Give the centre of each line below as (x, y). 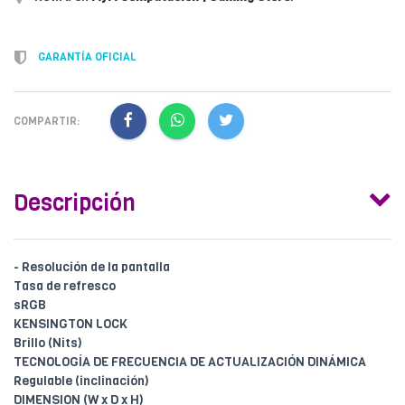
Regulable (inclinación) (81, 381)
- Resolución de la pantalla (92, 268)
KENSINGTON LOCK (71, 325)
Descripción (75, 203)
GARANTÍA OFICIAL (87, 57)
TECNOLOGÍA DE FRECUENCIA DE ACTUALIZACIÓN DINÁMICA (190, 363)
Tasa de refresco (65, 287)
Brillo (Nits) (48, 344)
